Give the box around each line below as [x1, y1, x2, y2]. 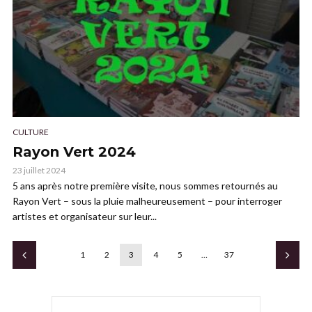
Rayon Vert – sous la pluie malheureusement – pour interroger [13, 195, 282, 207]
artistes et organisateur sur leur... [13, 210, 157, 222]
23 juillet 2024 [13, 165, 65, 175]
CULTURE [13, 127, 49, 137]
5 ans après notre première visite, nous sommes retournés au [13, 180, 278, 192]
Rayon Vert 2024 [13, 143, 136, 160]
